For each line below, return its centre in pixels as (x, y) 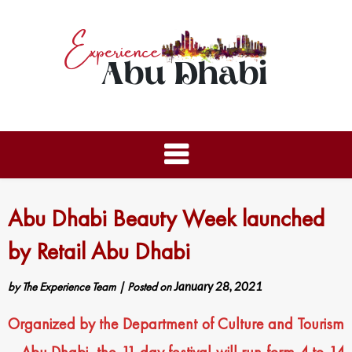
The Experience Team (69, 287)
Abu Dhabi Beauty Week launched (166, 218)
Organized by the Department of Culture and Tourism (176, 324)
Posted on (150, 287)
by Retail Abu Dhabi (99, 251)
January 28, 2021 (218, 286)
